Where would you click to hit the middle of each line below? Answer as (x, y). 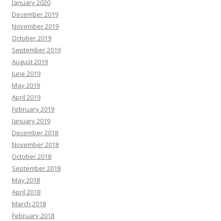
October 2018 (32, 156)
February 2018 (33, 216)
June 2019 (26, 74)
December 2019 (35, 14)
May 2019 (26, 85)
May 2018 (26, 180)
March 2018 (29, 204)
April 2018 (26, 192)
